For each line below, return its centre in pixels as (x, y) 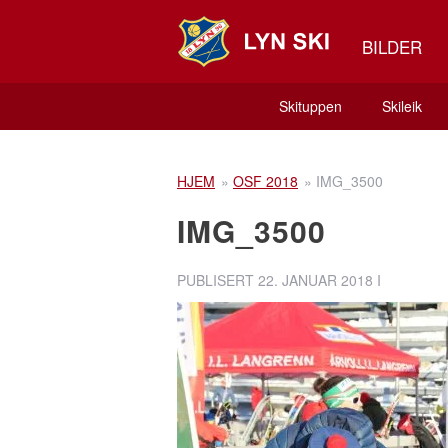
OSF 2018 (265, 181)
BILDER (392, 46)
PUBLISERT (217, 280)
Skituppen (310, 106)
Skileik (401, 106)
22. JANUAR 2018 (315, 280)
